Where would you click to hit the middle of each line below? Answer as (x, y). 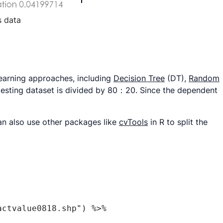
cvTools (133, 122)
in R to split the (178, 122)
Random (204, 78)
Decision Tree (139, 78)
